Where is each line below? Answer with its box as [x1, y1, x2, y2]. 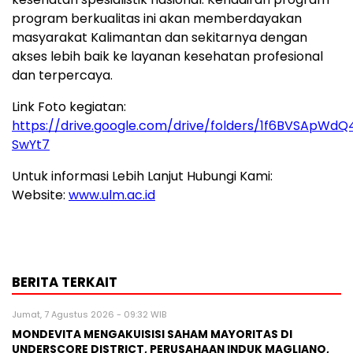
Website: [12, 186, 65, 205]
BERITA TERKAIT [12, 273, 117, 292]
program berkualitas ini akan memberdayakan [12, 9, 302, 28]
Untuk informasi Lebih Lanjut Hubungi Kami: [12, 167, 273, 186]
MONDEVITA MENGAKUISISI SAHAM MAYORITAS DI [12, 327, 292, 343]
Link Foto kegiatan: [12, 98, 126, 117]
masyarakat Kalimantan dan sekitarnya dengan [12, 28, 307, 47]
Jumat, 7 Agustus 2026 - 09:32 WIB [12, 308, 166, 321]
